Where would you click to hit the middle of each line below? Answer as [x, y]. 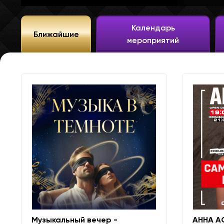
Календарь [153, 28]
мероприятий [153, 40]
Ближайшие [56, 34]
